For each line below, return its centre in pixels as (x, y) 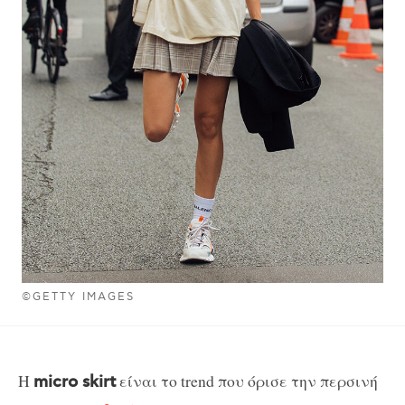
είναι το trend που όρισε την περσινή (247, 380)
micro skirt (75, 382)
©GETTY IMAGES (79, 297)
